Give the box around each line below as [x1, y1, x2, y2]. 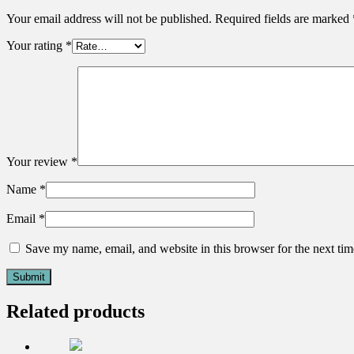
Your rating [6, 38, 66, 52]
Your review [6, 154, 71, 168]
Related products [6, 300, 145, 322]
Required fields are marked [215, 11, 352, 25]
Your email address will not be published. [6, 11, 212, 25]
